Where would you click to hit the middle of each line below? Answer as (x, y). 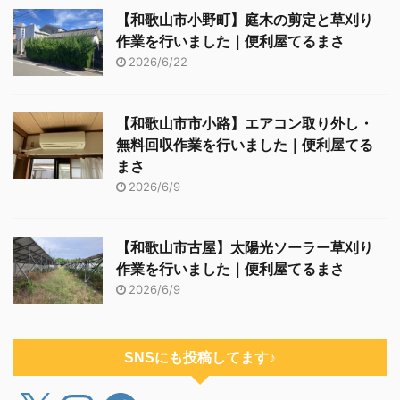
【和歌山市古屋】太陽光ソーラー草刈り (245, 247)
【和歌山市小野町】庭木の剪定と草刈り (245, 19)
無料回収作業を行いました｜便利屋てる (245, 144)
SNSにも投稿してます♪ (200, 357)
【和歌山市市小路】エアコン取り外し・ (245, 123)
